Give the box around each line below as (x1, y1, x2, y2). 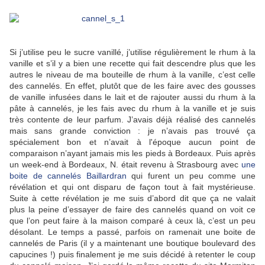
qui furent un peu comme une (126, 171, 256, 181)
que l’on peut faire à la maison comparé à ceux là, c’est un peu (9, 216, 256, 226)
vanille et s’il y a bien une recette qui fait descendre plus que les (9, 59, 256, 69)
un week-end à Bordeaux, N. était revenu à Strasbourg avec (9, 160, 241, 170)
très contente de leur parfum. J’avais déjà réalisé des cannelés (9, 115, 256, 125)
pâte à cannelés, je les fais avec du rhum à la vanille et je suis (9, 104, 256, 114)
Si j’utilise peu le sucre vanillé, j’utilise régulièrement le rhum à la (9, 47, 256, 57)
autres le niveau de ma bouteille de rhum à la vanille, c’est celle (9, 70, 256, 80)
